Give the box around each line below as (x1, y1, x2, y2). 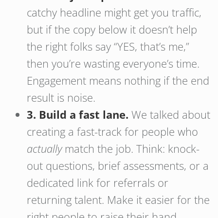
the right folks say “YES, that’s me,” (27, 39, 189, 54)
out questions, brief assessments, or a (27, 158, 209, 173)
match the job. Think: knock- (62, 141, 200, 156)
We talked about (128, 107, 210, 122)
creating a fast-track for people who (27, 124, 198, 139)
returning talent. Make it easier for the (27, 192, 210, 207)
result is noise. (27, 90, 95, 105)
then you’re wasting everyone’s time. (27, 56, 200, 71)
